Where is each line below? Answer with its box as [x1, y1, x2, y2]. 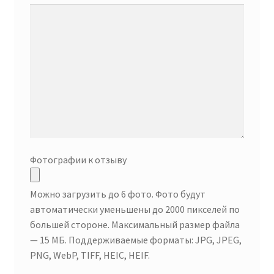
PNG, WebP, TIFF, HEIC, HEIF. [29, 249, 150, 262]
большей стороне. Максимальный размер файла [29, 218, 240, 231]
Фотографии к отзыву [29, 154, 127, 166]
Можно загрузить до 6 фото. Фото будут [29, 188, 206, 201]
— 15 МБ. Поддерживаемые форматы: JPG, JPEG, [29, 234, 242, 246]
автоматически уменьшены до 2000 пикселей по [29, 203, 240, 216]
